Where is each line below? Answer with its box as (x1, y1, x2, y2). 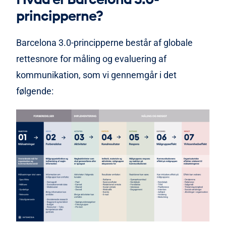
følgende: (16, 86, 53, 97)
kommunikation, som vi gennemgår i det (16, 70, 177, 81)
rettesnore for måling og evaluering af (16, 53, 166, 65)
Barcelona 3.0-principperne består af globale (16, 37, 193, 48)
